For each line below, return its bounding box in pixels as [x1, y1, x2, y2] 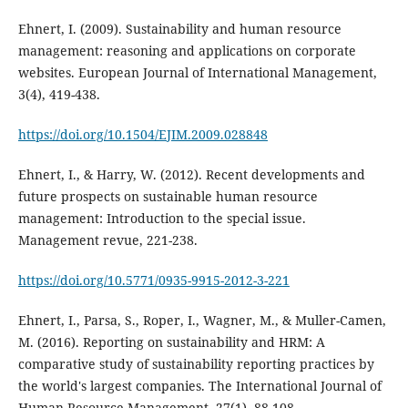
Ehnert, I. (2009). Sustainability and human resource [17, 20, 342, 38]
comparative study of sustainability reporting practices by [17, 355, 374, 373]
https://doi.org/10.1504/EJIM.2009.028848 [17, 126, 268, 144]
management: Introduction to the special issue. [17, 209, 306, 228]
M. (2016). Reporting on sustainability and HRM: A [17, 333, 325, 352]
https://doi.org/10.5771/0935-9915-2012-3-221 [17, 271, 290, 290]
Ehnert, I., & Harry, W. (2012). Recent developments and [17, 166, 365, 184]
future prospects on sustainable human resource [17, 188, 318, 206]
